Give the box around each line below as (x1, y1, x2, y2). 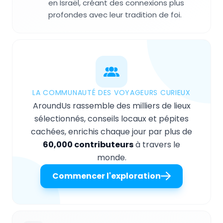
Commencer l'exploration (52, 170, 161, 182)
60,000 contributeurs (43, 139, 133, 151)
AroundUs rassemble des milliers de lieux (32, 100, 191, 112)
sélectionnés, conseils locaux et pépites (34, 113, 189, 125)
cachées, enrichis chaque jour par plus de (31, 126, 192, 138)
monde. (97, 152, 126, 164)
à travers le (133, 139, 180, 151)
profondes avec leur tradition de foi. (48, 9, 182, 20)
